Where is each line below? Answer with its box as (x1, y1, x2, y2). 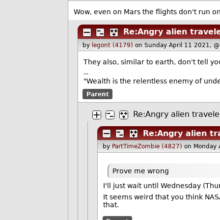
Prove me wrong (112, 166, 169, 175)
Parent (86, 90, 109, 98)
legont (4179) (92, 41, 134, 49)
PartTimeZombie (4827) (111, 143, 182, 150)
